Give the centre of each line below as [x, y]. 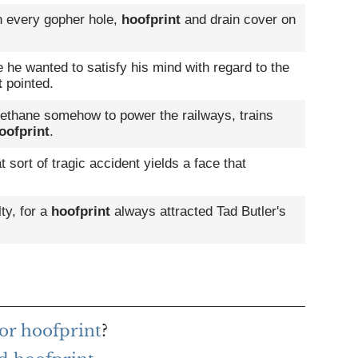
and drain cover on [238, 20]
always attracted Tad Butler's [198, 212]
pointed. [28, 84]
